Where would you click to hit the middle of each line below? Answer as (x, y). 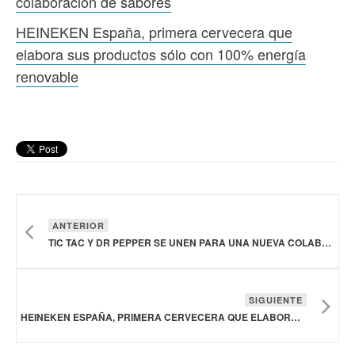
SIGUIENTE (276, 300)
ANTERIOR (78, 226)
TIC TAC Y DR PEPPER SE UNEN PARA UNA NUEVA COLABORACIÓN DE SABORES (326, 243)
